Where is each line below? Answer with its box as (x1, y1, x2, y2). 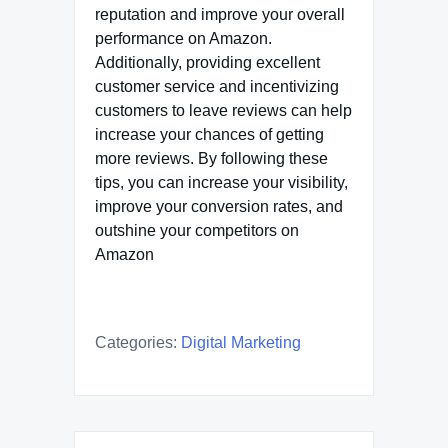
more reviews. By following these (95, 150, 328, 168)
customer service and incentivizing (95, 78, 339, 96)
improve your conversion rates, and (95, 198, 343, 216)
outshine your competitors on (95, 222, 299, 240)
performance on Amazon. (95, 30, 272, 48)
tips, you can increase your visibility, (95, 174, 348, 192)
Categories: (95, 334, 177, 352)
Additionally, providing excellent (95, 54, 320, 72)
